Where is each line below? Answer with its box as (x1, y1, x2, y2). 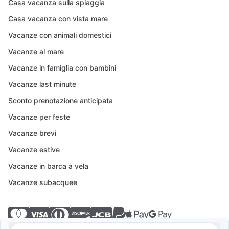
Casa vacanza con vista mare (8, 14, 108, 23)
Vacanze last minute (8, 80, 76, 88)
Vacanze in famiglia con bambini (8, 63, 116, 72)
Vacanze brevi (8, 129, 56, 138)
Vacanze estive (8, 145, 60, 154)
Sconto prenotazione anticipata (8, 96, 113, 105)
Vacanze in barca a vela (8, 162, 88, 170)
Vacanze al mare (8, 47, 64, 56)
